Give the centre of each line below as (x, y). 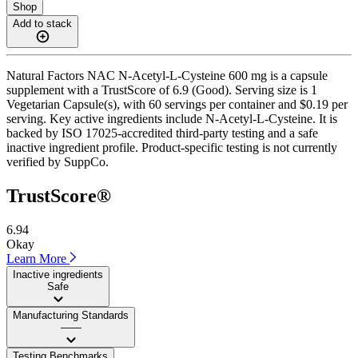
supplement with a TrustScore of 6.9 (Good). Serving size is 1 (162, 89)
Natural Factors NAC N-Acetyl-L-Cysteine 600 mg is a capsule (167, 75)
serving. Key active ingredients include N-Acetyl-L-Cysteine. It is (172, 118)
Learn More (38, 258)
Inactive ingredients (58, 274)
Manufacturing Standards (71, 315)
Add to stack (42, 23)
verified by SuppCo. (58, 161)
